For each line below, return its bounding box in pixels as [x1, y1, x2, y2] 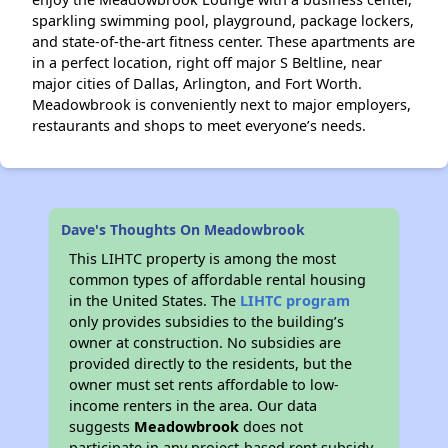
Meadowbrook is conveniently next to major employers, [32, 95, 411, 114]
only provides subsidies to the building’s [69, 312, 345, 331]
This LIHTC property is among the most [69, 249, 337, 268]
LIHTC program [240, 291, 351, 310]
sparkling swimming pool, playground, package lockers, [32, 11, 414, 30]
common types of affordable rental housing [69, 270, 367, 289]
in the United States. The [69, 291, 241, 310]
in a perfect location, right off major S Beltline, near [32, 53, 382, 72]
